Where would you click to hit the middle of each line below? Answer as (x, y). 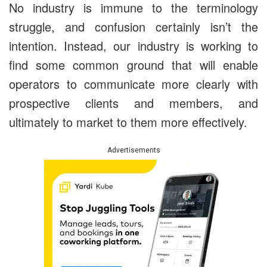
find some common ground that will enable (133, 64)
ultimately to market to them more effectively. (128, 122)
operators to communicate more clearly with (133, 83)
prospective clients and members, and (133, 103)
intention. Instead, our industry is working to (133, 45)
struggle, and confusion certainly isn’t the (133, 26)
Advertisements (133, 150)
